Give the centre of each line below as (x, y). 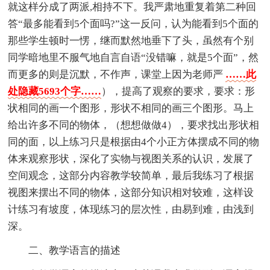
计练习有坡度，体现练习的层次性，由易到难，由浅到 (131, 209)
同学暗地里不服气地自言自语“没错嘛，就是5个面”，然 (133, 57)
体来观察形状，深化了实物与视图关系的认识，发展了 (131, 159)
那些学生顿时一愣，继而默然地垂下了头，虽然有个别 (131, 40)
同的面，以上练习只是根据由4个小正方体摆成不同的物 (134, 142)
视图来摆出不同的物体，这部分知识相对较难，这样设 (131, 192)
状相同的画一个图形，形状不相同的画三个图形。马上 (131, 108)
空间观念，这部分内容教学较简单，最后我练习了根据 (131, 175)
